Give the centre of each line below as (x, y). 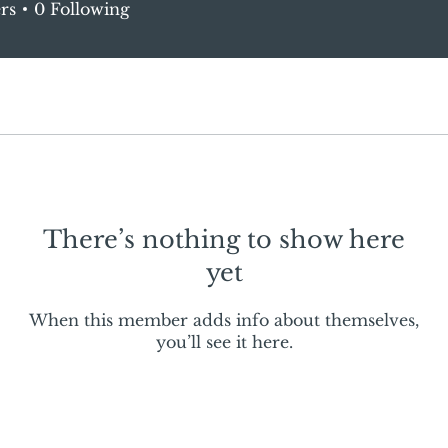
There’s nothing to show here (224, 239)
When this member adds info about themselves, (224, 320)
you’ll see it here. (224, 342)
